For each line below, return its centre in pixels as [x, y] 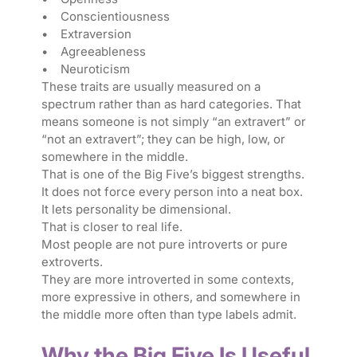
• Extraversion [88, 34]
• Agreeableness [95, 52]
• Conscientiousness [107, 17]
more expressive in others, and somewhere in [171, 297]
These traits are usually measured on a [151, 87]
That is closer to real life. [112, 227]
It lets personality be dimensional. [136, 210]
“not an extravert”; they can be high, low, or [163, 139]
